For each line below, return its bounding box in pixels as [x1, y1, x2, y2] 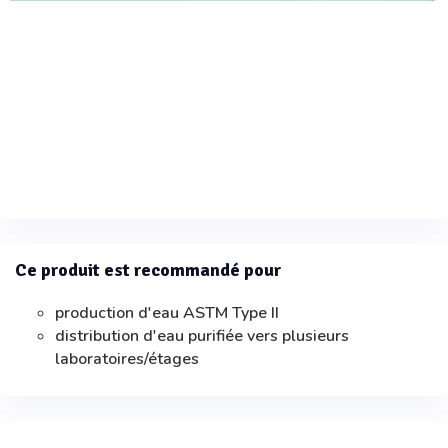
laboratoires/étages [55, 348, 199, 371]
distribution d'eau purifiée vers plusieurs [55, 325, 349, 348]
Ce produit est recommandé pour [15, 259, 281, 282]
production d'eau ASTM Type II [55, 302, 279, 325]
